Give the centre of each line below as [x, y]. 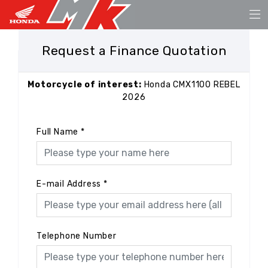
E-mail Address [69, 184]
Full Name [58, 132]
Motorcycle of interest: [86, 84]
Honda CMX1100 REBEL [192, 84]
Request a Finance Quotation [134, 50]
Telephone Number [77, 236]
